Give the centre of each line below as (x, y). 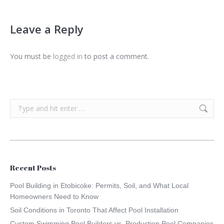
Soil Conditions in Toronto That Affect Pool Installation (94, 210)
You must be (31, 56)
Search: (22, 104)
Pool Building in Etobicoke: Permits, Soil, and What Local (99, 186)
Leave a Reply (47, 29)
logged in (68, 56)
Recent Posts (33, 168)
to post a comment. (116, 56)
